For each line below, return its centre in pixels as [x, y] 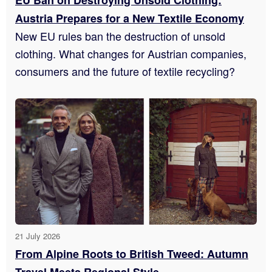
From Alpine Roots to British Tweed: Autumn [132, 254]
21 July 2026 [38, 236]
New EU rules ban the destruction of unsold [120, 36]
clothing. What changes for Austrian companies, [131, 53]
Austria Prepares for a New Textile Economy [130, 18]
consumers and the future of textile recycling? [125, 71]
